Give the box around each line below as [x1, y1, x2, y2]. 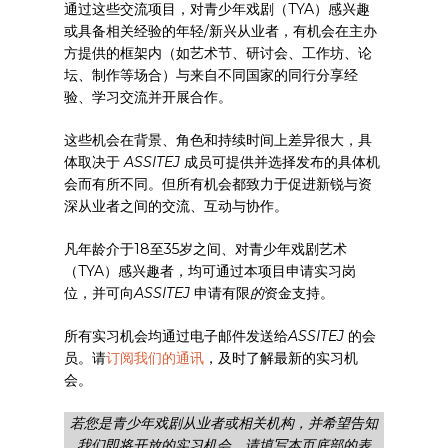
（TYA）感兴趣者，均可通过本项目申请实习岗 [64, 262, 357, 280]
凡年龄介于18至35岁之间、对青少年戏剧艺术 [64, 240, 348, 258]
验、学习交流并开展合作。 [64, 88, 233, 106]
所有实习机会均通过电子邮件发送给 [64, 327, 289, 345]
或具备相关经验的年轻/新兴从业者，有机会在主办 [64, 22, 378, 40]
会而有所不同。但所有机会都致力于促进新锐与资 [64, 175, 373, 193]
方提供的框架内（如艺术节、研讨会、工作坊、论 [64, 44, 373, 62]
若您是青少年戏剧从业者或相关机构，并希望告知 [70, 414, 378, 432]
